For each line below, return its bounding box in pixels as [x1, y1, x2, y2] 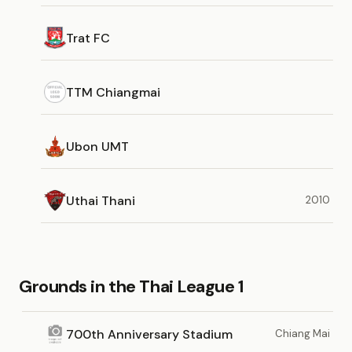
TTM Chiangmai [66, 83, 160, 101]
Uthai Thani [66, 192, 135, 209]
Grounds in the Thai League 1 [19, 275, 244, 298]
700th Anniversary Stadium [66, 325, 233, 343]
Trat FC [66, 29, 110, 46]
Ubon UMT [66, 137, 129, 155]
